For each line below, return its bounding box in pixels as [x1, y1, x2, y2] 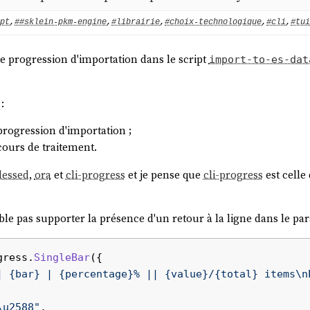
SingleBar [34, 251, 91, 264]
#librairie [111, 17, 160, 28]
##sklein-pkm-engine [15, 17, 107, 28]
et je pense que [125, 167, 203, 182]
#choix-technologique [165, 17, 262, 28]
